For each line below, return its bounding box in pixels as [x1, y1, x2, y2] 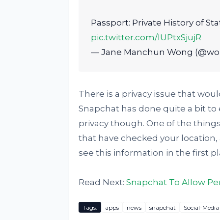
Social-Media [183, 203, 219, 211]
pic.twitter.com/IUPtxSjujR [90, 32, 201, 42]
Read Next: [78, 177, 126, 187]
